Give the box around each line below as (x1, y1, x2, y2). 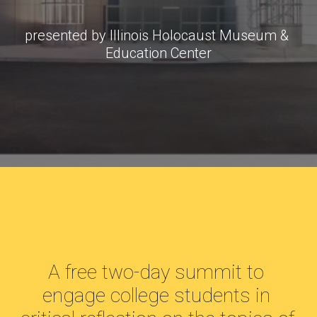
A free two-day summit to (48, 260, 264, 284)
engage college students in (42, 284, 270, 307)
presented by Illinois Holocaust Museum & (25, 27, 289, 44)
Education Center (105, 45, 212, 62)
